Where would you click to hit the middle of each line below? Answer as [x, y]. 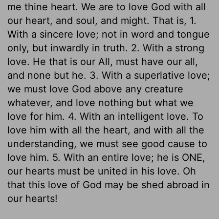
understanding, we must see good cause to [107, 143]
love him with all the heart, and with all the [106, 130]
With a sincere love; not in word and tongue [109, 34]
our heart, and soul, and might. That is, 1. [102, 20]
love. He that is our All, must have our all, [103, 61]
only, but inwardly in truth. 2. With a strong [106, 48]
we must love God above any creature [95, 89]
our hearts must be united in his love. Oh [102, 171]
